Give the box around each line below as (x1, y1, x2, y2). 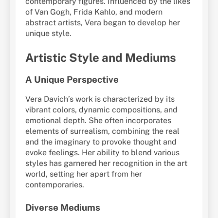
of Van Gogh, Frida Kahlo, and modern (25, 7, 163, 17)
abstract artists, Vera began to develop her (25, 18, 180, 27)
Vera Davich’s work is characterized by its (25, 94, 175, 104)
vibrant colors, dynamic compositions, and (25, 105, 178, 114)
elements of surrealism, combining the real (25, 126, 180, 136)
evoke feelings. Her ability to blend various (25, 147, 180, 157)
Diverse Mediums (25, 201, 100, 213)
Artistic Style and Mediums (25, 50, 176, 64)
